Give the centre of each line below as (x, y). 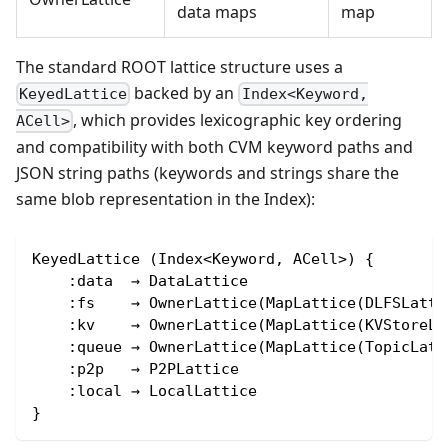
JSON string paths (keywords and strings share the (207, 173)
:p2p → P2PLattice (135, 369)
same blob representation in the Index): (165, 199)
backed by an (184, 92)
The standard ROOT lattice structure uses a (179, 66)
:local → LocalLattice (144, 391)
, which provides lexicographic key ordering (238, 120)
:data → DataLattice (140, 281)
